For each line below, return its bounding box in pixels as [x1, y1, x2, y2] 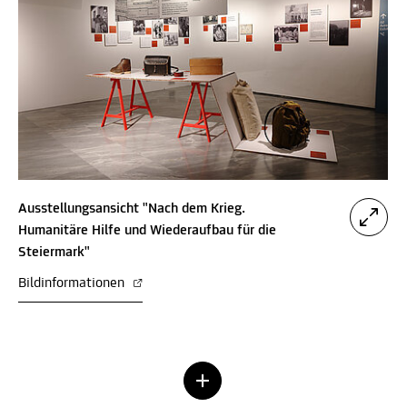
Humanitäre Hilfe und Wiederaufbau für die [18, 223, 277, 238]
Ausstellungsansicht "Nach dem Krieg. [18, 201, 246, 216]
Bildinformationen [18, 275, 129, 291]
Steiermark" [18, 244, 91, 260]
